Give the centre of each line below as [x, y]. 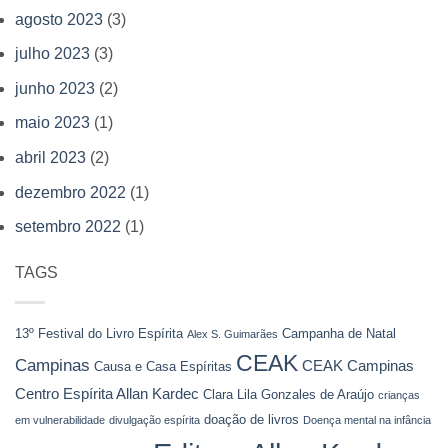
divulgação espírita [154, 419]
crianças [399, 394]
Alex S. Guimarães [232, 333]
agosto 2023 [59, 19]
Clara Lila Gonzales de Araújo [288, 394]
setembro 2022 [68, 227]
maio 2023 [52, 123]
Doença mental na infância [367, 419]
